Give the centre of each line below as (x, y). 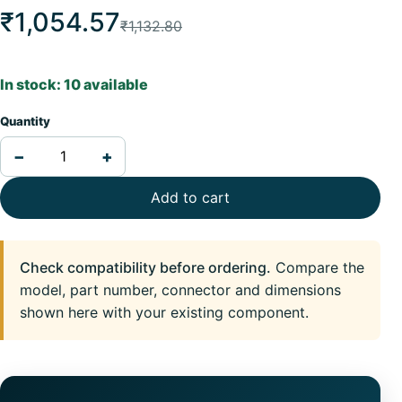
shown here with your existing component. (164, 312)
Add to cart (190, 197)
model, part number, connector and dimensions (180, 290)
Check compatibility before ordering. (145, 267)
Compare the (318, 267)
